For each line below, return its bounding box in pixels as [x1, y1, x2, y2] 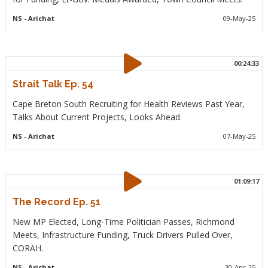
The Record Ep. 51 [12, 196, 100, 208]
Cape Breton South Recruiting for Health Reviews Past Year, [12, 98, 245, 109]
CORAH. [12, 242, 43, 254]
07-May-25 [223, 132, 256, 141]
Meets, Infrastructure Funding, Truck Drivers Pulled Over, [12, 229, 233, 240]
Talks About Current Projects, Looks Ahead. [12, 111, 182, 123]
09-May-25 [223, 14, 256, 23]
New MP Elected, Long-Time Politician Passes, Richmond [12, 216, 234, 227]
